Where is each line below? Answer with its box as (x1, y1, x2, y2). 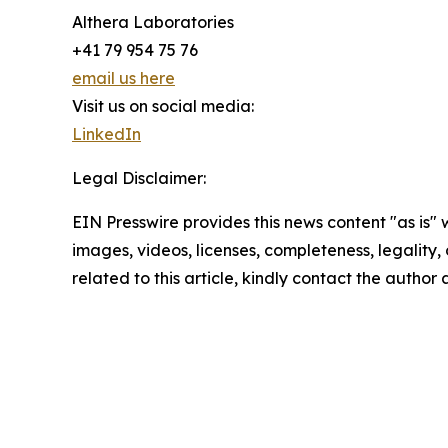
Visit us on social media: (72, 96, 254, 117)
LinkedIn (72, 124, 141, 145)
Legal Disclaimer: (72, 168, 206, 189)
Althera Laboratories (72, 12, 234, 33)
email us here (72, 68, 175, 89)
